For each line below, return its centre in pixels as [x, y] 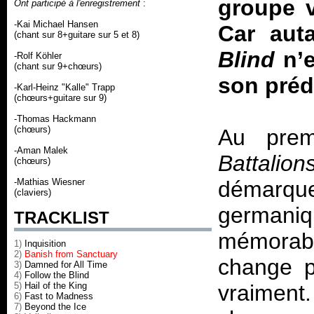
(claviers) [33, 192]
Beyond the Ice [55, 307]
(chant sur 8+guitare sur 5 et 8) [77, 35]
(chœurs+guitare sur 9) [60, 98]
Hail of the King [56, 286]
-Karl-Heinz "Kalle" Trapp [64, 87]
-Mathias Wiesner [49, 182]
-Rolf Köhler [38, 56]
